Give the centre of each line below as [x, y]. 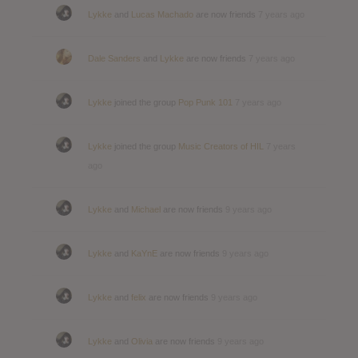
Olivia [142, 341]
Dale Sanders [114, 58]
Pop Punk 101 [205, 102]
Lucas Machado [162, 14]
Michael [146, 209]
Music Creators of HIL [221, 146]
